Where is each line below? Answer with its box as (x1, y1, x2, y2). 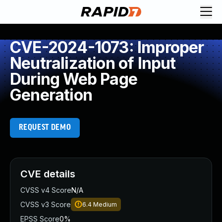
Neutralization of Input (10, 54, 176, 73)
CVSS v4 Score (20, 186, 71, 194)
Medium (93, 201, 117, 208)
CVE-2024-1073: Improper (10, 38, 204, 57)
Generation (10, 85, 92, 105)
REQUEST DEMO (18, 123, 71, 132)
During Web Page (10, 69, 137, 89)
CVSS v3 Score (20, 200, 71, 209)
